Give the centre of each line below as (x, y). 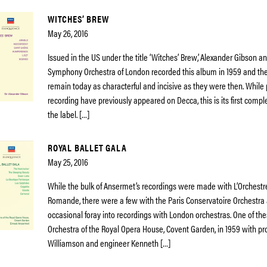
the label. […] (69, 114)
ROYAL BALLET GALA (87, 148)
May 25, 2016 (68, 162)
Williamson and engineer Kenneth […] (109, 243)
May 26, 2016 (68, 33)
